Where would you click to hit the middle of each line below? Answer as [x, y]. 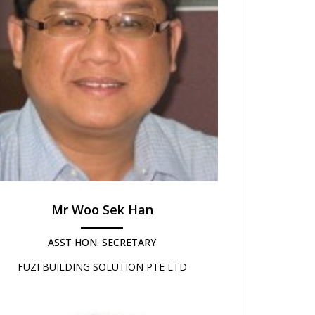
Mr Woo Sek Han [102, 210]
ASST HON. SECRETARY [102, 243]
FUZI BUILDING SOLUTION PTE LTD [102, 267]
